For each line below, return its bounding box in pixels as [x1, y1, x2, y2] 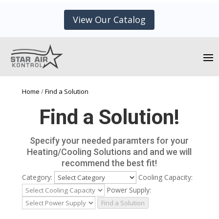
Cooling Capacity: [138, 172, 193, 182]
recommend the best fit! [62, 157, 157, 168]
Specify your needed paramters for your [30, 135, 189, 146]
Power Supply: [106, 185, 151, 195]
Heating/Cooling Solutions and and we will [27, 146, 192, 157]
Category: [22, 172, 52, 182]
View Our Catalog [73, 14, 146, 26]
